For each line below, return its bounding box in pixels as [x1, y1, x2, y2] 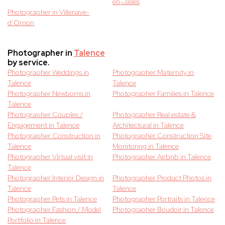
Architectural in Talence [113, 121, 184, 130]
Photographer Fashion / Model [8, 205, 101, 214]
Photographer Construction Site [113, 131, 211, 141]
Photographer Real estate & [113, 110, 196, 120]
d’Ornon [8, 18, 34, 28]
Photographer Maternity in [113, 68, 194, 77]
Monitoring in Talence [113, 142, 179, 151]
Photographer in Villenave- [8, 8, 89, 17]
